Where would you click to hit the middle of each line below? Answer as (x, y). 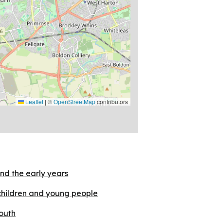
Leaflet (34, 101)
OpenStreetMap (74, 101)
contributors (112, 101)
